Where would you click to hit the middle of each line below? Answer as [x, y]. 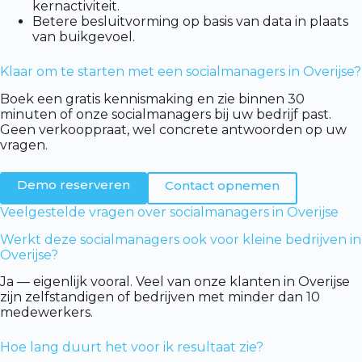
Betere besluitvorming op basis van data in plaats [190, 21]
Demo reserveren [74, 184]
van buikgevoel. [84, 36]
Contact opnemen [222, 185]
